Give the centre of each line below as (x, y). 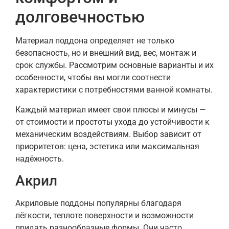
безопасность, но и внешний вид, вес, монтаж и (106, 53)
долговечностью (80, 17)
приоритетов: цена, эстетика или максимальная (107, 146)
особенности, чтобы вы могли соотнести (93, 78)
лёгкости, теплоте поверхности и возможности (105, 215)
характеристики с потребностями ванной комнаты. (114, 90)
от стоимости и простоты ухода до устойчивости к (112, 122)
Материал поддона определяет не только (95, 41)
